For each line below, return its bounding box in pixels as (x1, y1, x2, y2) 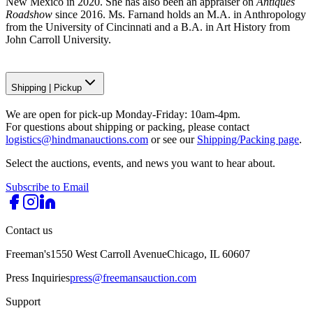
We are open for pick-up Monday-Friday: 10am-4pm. (6, 108, 240, 120)
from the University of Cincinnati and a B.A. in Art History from (6, 21, 290, 34)
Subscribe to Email (6, 180, 89, 193)
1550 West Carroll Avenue (50, 247, 167, 260)
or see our (148, 133, 197, 145)
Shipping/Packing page (197, 133, 299, 145)
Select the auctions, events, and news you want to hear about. (6, 156, 275, 169)
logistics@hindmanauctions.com (6, 133, 148, 145)
